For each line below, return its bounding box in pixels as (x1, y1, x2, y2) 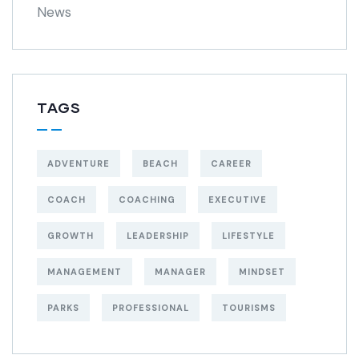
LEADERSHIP (127, 230, 189, 242)
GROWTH (47, 230, 94, 242)
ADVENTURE (47, 158, 110, 170)
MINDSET (239, 266, 285, 278)
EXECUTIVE (208, 194, 267, 206)
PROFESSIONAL (112, 302, 189, 314)
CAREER (211, 158, 252, 170)
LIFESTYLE (222, 230, 275, 242)
